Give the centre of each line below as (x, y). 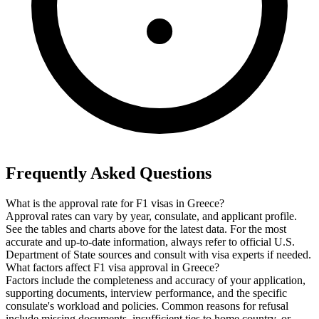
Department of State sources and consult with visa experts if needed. (158, 255)
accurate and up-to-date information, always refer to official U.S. (150, 242)
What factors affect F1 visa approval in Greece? (113, 268)
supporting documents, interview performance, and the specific (146, 293)
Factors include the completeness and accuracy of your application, (156, 281)
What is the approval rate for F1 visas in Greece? (115, 204)
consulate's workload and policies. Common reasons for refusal (147, 306)
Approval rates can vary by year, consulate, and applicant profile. (151, 216)
